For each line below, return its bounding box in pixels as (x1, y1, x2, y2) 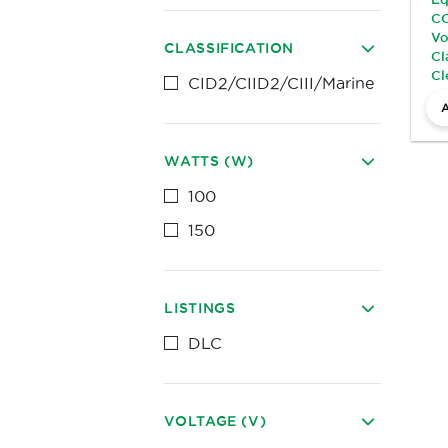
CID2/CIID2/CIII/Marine (188, 74, 375, 92)
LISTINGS (164, 300, 236, 316)
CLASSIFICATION (164, 40, 295, 56)
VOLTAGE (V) (164, 413, 267, 429)
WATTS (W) (164, 153, 254, 169)
